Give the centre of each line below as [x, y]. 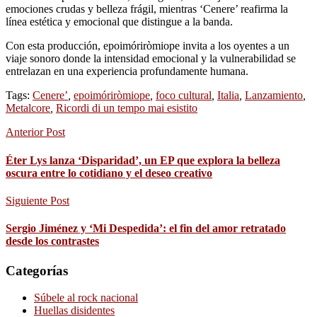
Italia [228, 96]
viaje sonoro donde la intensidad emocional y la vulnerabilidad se [151, 59]
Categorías [37, 270]
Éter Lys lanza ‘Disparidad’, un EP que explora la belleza [143, 160]
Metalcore [28, 108]
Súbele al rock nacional [86, 298]
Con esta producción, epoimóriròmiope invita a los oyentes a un [148, 46]
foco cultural [184, 96]
